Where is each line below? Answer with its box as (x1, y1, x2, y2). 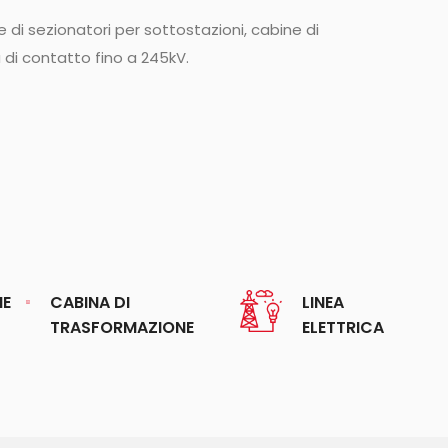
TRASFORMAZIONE (50, 315, 195, 339)
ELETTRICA (301, 315, 384, 339)
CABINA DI (50, 290, 131, 314)
